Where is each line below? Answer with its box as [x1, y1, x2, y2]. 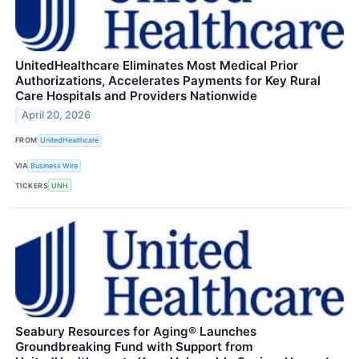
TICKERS [15, 180, 49, 190]
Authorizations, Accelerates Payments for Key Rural [15, 72, 321, 88]
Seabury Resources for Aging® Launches [15, 324, 256, 340]
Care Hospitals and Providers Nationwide [15, 87, 257, 103]
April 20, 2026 [22, 109, 91, 122]
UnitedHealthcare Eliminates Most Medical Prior [15, 57, 298, 73]
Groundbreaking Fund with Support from [15, 339, 253, 355]
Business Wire [30, 161, 79, 171]
